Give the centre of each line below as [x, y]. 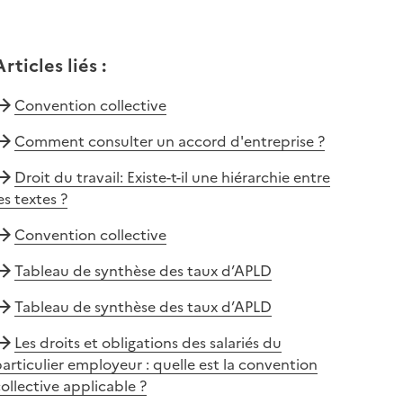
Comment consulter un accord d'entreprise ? [169, 141]
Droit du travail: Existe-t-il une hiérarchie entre [172, 177]
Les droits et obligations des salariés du [148, 342]
